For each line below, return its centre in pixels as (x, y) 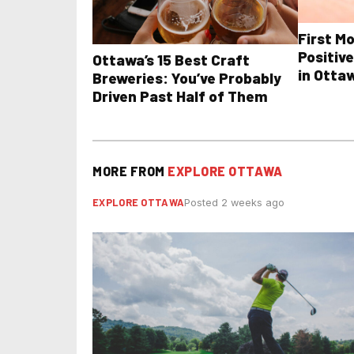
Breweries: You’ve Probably (187, 78)
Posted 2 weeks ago (235, 203)
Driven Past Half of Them (180, 96)
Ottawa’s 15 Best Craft (171, 60)
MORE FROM (130, 171)
